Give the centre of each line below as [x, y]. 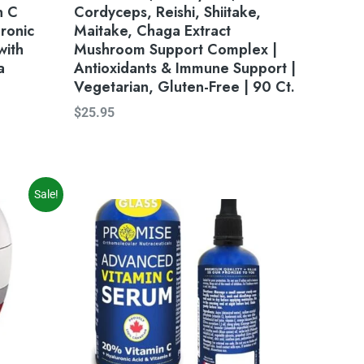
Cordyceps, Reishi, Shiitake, [167, 13]
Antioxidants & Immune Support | [185, 69]
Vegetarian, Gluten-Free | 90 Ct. [184, 87]
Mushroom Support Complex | [175, 50]
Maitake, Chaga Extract [152, 31]
